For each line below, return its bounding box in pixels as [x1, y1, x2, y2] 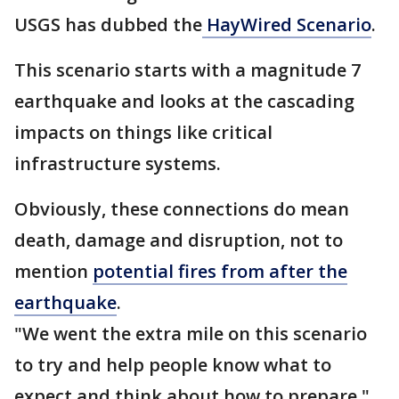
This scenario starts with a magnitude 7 [14, 58, 361, 82]
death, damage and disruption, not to [14, 228, 343, 252]
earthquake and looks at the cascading [14, 89, 354, 113]
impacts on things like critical [14, 120, 273, 144]
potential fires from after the [93, 259, 347, 283]
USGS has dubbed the [14, 12, 202, 37]
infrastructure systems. [14, 151, 225, 175]
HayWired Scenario [202, 12, 371, 37]
